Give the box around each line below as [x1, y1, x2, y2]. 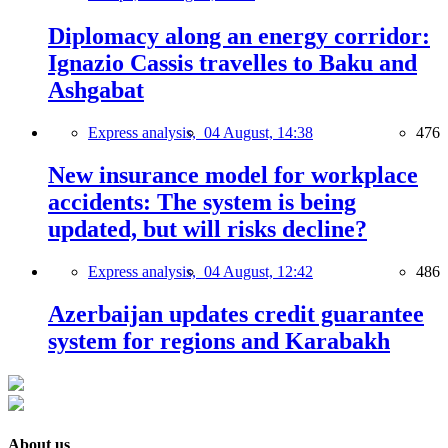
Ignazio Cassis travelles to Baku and [48, 50, 417, 77]
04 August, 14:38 [204, 124, 313, 142]
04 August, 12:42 [204, 262, 313, 280]
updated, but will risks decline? [48, 216, 367, 242]
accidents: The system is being [48, 189, 356, 215]
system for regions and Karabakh [48, 327, 390, 354]
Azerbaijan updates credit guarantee [48, 300, 424, 327]
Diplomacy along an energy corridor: [48, 23, 430, 50]
